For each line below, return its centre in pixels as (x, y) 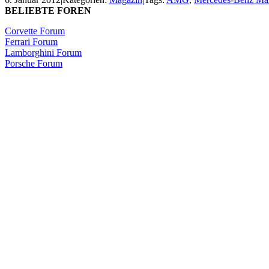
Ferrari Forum (31, 41)
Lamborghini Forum (43, 52)
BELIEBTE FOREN (48, 10)
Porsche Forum (34, 63)
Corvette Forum (35, 31)
